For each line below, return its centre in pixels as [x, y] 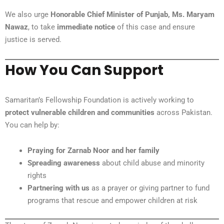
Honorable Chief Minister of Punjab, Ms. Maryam [132, 15]
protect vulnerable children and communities [80, 113]
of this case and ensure [155, 27]
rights [37, 176]
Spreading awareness [64, 163]
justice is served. [33, 40]
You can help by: [32, 125]
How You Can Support [84, 70]
